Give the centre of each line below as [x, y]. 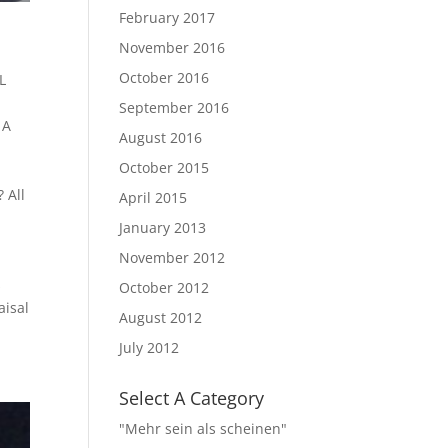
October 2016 [164, 77]
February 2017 [167, 17]
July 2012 [149, 347]
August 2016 [161, 137]
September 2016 [174, 107]
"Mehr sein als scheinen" [203, 428]
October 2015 [164, 167]
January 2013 [163, 227]
